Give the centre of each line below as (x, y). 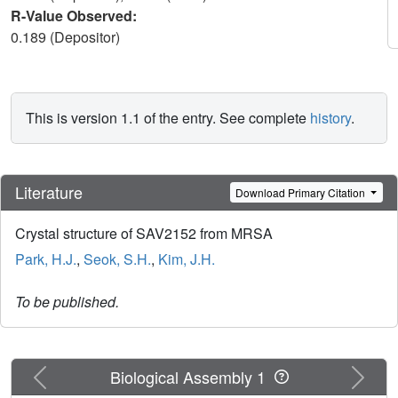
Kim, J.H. (187, 259)
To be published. (67, 302)
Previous (67, 373)
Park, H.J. (46, 259)
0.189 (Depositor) (67, 37)
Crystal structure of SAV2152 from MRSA (144, 234)
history (330, 118)
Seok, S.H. (117, 259)
